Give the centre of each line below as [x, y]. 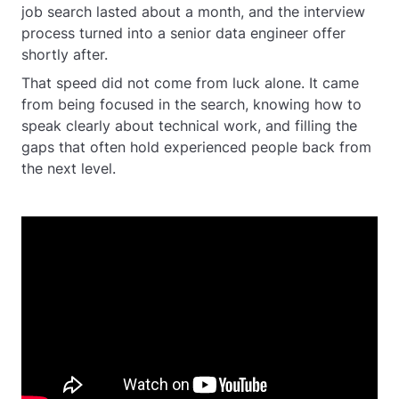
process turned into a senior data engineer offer [183, 33]
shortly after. [65, 54]
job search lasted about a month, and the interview [193, 12]
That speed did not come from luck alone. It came [190, 83]
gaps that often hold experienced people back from [196, 147]
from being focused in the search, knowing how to [191, 104]
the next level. [69, 168]
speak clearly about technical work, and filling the [189, 126]
